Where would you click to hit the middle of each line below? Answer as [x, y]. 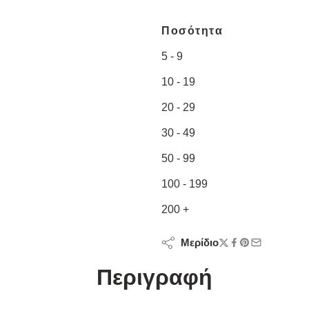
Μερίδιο [197, 242]
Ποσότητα [192, 30]
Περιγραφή [154, 277]
